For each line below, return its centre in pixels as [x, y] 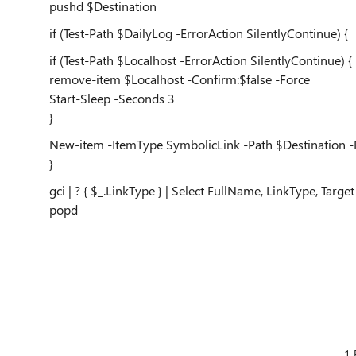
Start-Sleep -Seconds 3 [112, 98]
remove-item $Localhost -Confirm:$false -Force [180, 79]
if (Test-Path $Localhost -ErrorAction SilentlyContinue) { [201, 60]
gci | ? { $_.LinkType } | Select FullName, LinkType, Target [202, 190]
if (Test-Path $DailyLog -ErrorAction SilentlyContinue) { [199, 33]
